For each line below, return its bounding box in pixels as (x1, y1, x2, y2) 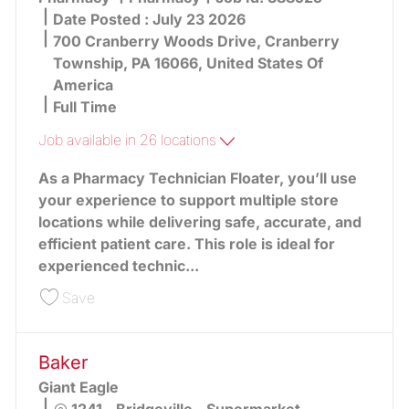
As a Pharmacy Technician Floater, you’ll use (37, 168, 357, 187)
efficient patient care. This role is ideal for (37, 234, 335, 253)
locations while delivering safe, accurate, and (37, 212, 362, 231)
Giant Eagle (37, 378, 119, 397)
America (52, 76, 113, 95)
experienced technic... (37, 256, 199, 275)
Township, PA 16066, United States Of (52, 54, 323, 73)
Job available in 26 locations (37, 131, 220, 150)
